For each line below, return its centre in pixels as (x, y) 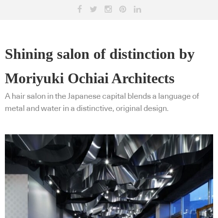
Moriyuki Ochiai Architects (90, 78)
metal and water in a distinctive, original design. (87, 108)
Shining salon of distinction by (100, 54)
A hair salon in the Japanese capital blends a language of (102, 96)
